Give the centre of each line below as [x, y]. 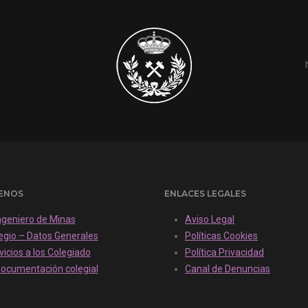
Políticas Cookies [221, 236]
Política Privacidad [224, 253]
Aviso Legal [210, 220]
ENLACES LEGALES [205, 194]
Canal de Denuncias [228, 269]
